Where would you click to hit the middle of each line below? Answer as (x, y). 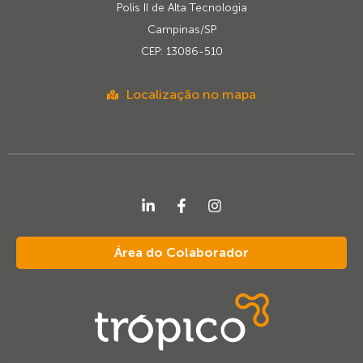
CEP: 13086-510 (181, 52)
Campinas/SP (181, 30)
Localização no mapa (190, 94)
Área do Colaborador (181, 252)
